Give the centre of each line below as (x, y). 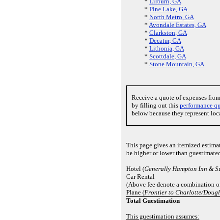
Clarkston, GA (168, 33)
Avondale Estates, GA (178, 25)
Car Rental (140, 177)
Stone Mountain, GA (177, 64)
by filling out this (156, 105)
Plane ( (135, 192)
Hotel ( (135, 169)
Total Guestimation (153, 201)
